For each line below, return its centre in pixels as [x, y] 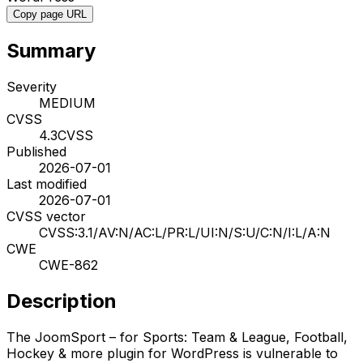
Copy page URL [50, 14]
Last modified [47, 184]
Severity [32, 86]
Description [62, 301]
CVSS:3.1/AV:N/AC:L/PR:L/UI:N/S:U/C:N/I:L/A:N [185, 232]
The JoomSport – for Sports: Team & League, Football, [177, 337]
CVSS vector [46, 216]
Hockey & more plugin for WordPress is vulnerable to [172, 353]
